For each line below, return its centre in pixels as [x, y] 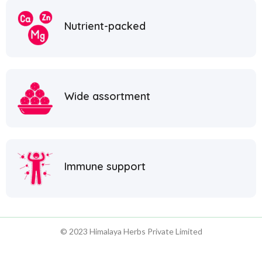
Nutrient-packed [105, 26]
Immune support [105, 167]
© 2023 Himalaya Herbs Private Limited [131, 231]
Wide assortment [107, 96]
